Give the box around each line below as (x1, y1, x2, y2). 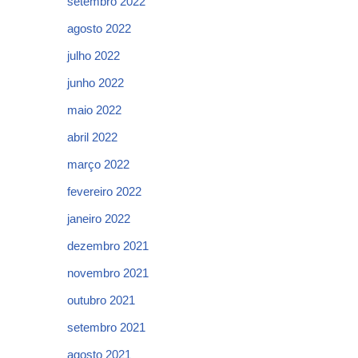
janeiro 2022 (67, 212, 130, 225)
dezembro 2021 (67, 239, 149, 253)
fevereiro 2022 (67, 185, 141, 198)
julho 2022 (67, 49, 120, 62)
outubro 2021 (67, 293, 135, 307)
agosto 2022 (67, 22, 131, 35)
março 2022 (67, 157, 129, 171)
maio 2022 (67, 103, 121, 117)
